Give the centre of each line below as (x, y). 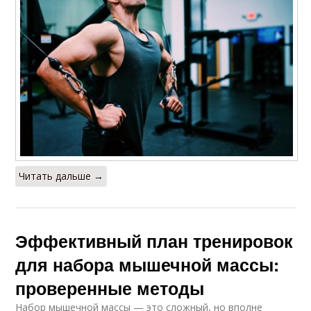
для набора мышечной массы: (148, 265)
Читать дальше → (61, 176)
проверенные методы (110, 288)
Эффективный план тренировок (154, 241)
